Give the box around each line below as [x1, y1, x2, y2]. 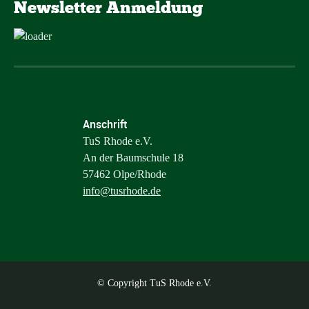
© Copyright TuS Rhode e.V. [97, 278, 212, 289]
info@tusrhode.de [83, 185, 161, 197]
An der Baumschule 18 [83, 152, 183, 164]
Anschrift [83, 117, 127, 132]
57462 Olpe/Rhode [83, 168, 166, 181]
